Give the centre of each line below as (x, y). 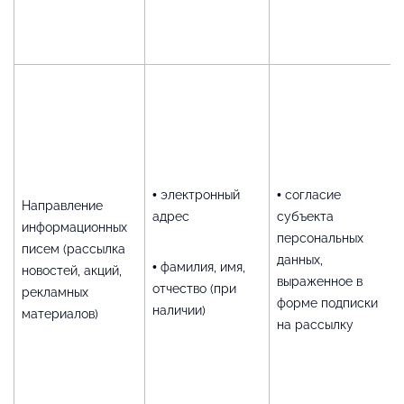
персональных (320, 238)
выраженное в (320, 281)
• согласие (309, 194)
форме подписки (327, 303)
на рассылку (315, 324)
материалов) (60, 313)
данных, (300, 259)
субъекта (305, 216)
